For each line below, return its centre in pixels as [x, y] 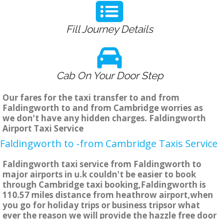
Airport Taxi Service [43, 129]
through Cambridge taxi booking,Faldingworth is [104, 185]
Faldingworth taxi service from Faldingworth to [102, 164]
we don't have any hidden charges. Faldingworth [104, 118]
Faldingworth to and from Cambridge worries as [103, 108]
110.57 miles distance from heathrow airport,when [108, 195]
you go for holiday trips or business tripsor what [101, 205]
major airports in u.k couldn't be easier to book [99, 175]
